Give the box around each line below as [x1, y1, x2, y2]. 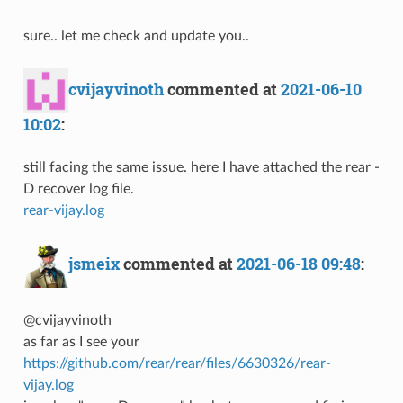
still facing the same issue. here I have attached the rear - [22, 159, 380, 175]
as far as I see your [22, 334, 139, 349]
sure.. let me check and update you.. [22, 28, 249, 43]
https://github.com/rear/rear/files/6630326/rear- [22, 355, 331, 371]
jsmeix [67, 252, 120, 274]
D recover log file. [22, 181, 134, 196]
